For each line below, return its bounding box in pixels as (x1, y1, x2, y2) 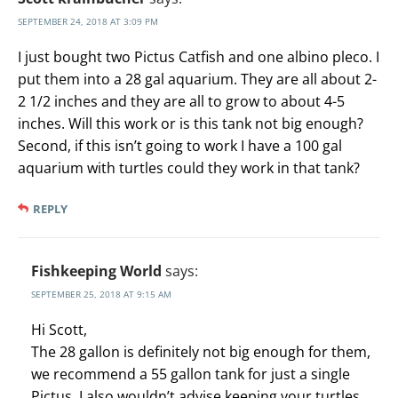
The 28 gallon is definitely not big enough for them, (31, 342, 370, 362)
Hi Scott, (31, 320, 87, 340)
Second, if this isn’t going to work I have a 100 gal (18, 136, 342, 156)
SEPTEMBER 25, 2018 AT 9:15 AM (31, 288, 171, 301)
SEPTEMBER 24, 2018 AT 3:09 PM (18, 15, 158, 28)
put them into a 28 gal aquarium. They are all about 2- (18, 69, 377, 90)
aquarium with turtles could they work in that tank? (18, 158, 360, 179)
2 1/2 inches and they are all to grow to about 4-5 (18, 92, 345, 112)
